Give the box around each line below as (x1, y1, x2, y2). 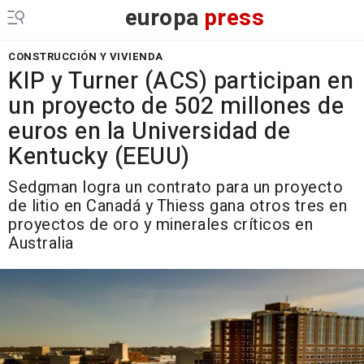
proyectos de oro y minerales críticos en (8, 213, 313, 236)
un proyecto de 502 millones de (8, 89, 344, 123)
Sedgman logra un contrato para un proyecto (8, 175, 343, 199)
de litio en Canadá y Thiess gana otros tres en (8, 194, 347, 218)
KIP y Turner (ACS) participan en (8, 64, 353, 98)
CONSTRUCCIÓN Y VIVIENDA (8, 49, 163, 64)
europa (124, 2, 200, 35)
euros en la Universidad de (8, 115, 290, 149)
